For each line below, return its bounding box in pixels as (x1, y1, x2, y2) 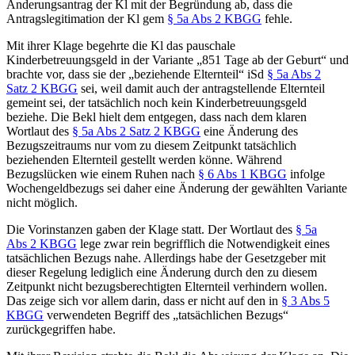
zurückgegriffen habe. (6, 322, 116, 336)
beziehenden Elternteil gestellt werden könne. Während (6, 152, 282, 166)
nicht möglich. (6, 195, 78, 209)
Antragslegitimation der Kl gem (6, 11, 167, 25)
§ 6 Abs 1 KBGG (198, 166, 287, 181)
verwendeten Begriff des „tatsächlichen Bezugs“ (44, 307, 288, 322)
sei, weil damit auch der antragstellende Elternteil (78, 81, 325, 95)
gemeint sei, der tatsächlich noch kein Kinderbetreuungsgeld (6, 95, 307, 109)
